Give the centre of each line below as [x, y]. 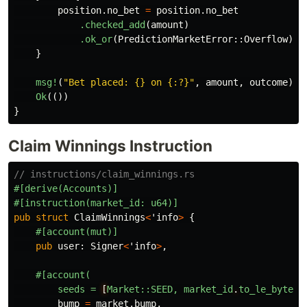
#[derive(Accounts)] [66, 189]
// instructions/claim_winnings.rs [104, 174]
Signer [107, 246]
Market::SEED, [143, 290]
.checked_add [112, 25]
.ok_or [96, 39]
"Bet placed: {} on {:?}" [129, 83]
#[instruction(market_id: [79, 203]
